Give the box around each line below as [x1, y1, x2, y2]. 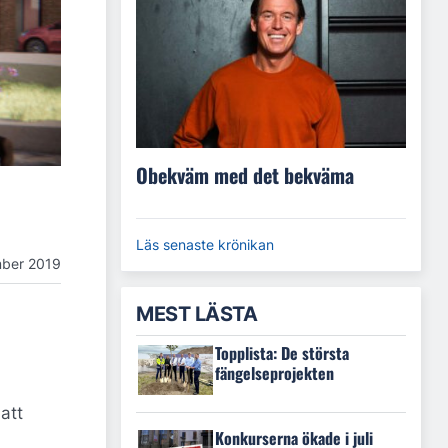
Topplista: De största [215, 341, 349, 366]
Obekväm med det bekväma [136, 160, 354, 191]
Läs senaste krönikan [136, 236, 274, 254]
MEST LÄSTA [136, 302, 257, 327]
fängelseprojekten [215, 361, 334, 386]
